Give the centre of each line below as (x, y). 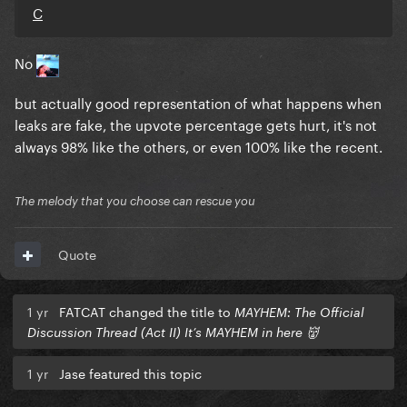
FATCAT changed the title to (147, 311)
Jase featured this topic (130, 373)
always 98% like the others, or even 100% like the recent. (200, 146)
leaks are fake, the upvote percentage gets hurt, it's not (196, 124)
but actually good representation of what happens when (198, 102)
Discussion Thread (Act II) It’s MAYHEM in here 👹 (173, 333)
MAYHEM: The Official (299, 313)
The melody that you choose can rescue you (135, 201)
